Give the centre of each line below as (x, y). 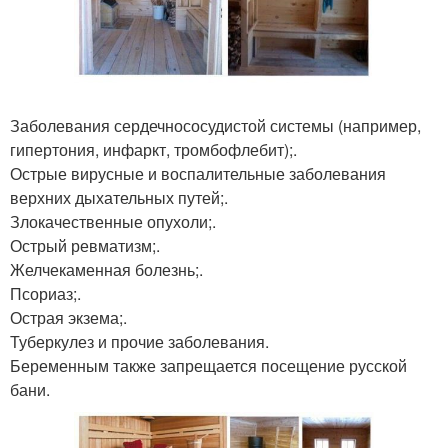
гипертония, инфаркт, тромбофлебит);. (153, 150)
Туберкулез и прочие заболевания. (139, 342)
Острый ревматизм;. (85, 246)
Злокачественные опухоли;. (113, 222)
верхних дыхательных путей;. (119, 198)
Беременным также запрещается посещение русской (208, 366)
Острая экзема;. (68, 318)
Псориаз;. (45, 294)
